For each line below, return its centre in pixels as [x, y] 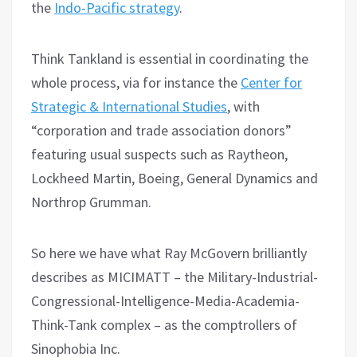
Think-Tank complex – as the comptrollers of [164, 324]
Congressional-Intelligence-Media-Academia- [165, 300]
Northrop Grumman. [91, 202]
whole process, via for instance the [136, 82]
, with [243, 106]
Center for [271, 82]
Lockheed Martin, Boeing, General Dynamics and [175, 178]
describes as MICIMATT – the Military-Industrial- [175, 277]
